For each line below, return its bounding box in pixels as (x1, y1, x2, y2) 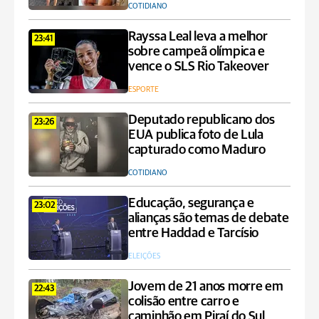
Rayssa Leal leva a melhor (128, 30, 268, 43)
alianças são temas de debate (128, 211, 289, 225)
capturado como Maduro (128, 143, 266, 157)
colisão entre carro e (128, 295, 239, 308)
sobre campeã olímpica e (128, 45, 266, 58)
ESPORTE (128, 85, 159, 93)
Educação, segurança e (128, 197, 254, 210)
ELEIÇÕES (128, 252, 160, 260)
